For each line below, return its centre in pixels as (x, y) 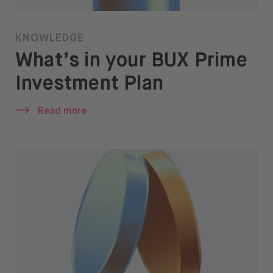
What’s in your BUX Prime (131, 61)
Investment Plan (89, 84)
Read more (62, 111)
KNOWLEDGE (50, 38)
